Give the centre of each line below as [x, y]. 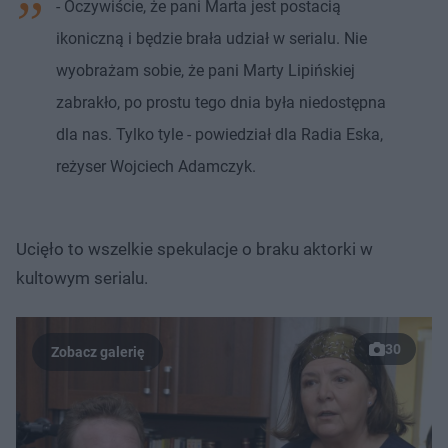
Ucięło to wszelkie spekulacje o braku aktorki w [194, 248]
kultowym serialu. [84, 277]
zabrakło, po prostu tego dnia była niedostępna [221, 102]
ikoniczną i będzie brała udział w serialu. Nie [211, 38]
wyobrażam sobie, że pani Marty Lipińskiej [205, 70]
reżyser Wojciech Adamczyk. [156, 166]
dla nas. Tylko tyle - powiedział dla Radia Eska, [219, 134]
